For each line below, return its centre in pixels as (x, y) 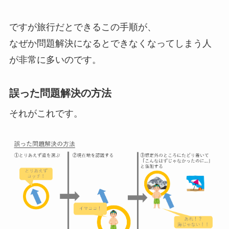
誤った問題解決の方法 (60, 93)
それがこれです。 (46, 113)
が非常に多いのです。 (55, 60)
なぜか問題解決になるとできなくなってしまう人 (110, 43)
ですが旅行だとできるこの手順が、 (83, 27)
